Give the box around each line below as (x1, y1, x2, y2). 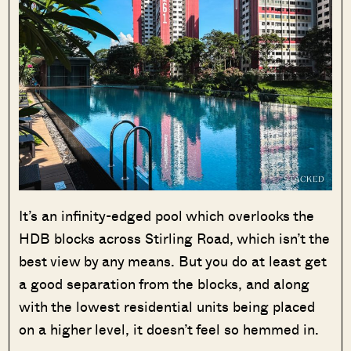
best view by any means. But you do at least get (19, 250, 327, 271)
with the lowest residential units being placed (19, 295, 316, 317)
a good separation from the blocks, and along (19, 273, 310, 294)
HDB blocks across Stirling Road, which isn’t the (19, 227, 331, 248)
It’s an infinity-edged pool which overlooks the (19, 204, 315, 226)
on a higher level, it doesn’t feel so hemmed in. (19, 318, 320, 339)
